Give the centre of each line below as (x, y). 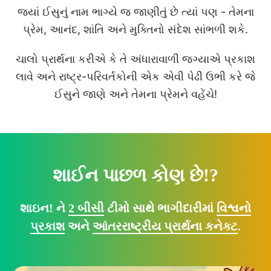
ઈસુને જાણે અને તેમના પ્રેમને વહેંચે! (135, 93)
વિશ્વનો (234, 208)
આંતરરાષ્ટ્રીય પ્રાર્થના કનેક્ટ (165, 226)
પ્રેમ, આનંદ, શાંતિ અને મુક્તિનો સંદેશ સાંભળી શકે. (135, 29)
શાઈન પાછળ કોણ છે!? (135, 175)
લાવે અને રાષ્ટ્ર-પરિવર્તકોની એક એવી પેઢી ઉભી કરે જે (135, 76)
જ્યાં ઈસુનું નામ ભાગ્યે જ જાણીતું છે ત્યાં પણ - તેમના (135, 11)
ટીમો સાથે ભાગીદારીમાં (160, 208)
